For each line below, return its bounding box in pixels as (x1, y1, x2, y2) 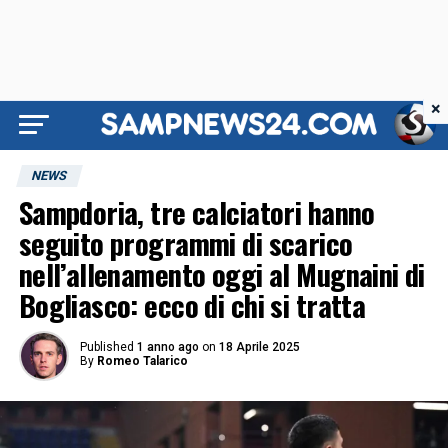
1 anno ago (136, 340, 199, 354)
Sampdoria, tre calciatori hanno (18, 191, 375, 233)
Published (79, 340, 134, 354)
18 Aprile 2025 (218, 340, 300, 354)
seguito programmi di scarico (18, 222, 353, 264)
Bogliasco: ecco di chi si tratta (18, 284, 366, 326)
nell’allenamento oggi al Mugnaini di (18, 253, 425, 295)
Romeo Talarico (96, 354, 188, 368)
